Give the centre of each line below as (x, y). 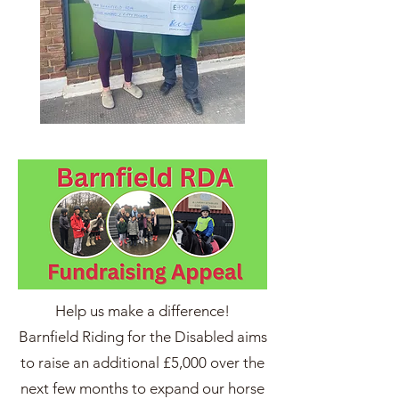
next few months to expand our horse (142, 388)
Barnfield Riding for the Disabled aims (142, 337)
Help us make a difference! (142, 311)
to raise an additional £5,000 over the (142, 362)
